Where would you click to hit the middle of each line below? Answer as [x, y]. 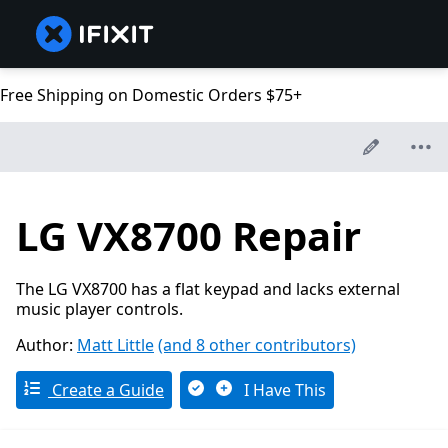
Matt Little [115, 345]
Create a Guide [106, 390]
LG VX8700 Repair [188, 236]
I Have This [283, 390]
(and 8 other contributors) [257, 345]
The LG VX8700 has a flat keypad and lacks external [208, 289]
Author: [46, 345]
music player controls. [99, 309]
